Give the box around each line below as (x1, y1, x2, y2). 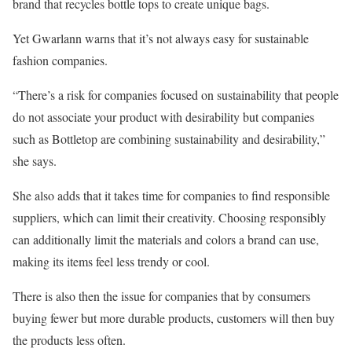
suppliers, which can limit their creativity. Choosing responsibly (13, 208, 326, 225)
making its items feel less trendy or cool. (13, 252, 214, 269)
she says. (13, 152, 60, 169)
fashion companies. (13, 51, 112, 68)
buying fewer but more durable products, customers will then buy (13, 309, 335, 326)
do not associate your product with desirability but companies (13, 108, 314, 125)
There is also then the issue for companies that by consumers (13, 287, 310, 304)
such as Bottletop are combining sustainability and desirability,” (13, 130, 325, 147)
